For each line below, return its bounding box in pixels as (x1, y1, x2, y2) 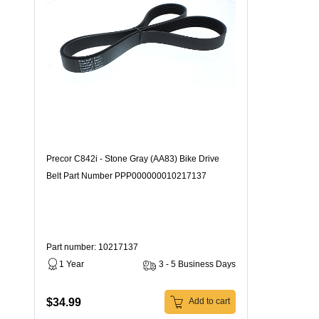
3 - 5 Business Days (159, 259, 236, 269)
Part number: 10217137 (46, 242, 138, 252)
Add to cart (187, 296, 230, 307)
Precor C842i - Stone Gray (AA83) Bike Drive (46, 154, 219, 164)
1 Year (59, 259, 84, 269)
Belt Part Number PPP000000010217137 (46, 171, 206, 181)
